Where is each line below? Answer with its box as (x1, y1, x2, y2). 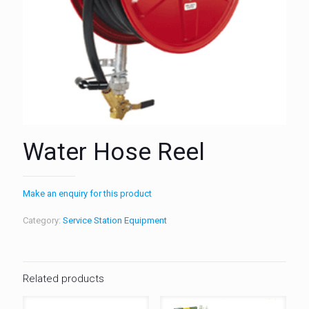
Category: (23, 215, 63, 226)
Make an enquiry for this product (23, 188, 152, 199)
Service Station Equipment (63, 215, 167, 226)
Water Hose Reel (23, 138, 205, 166)
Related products (23, 272, 104, 285)
